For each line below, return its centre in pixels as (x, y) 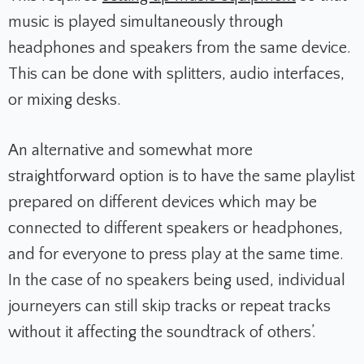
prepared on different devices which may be (162, 203)
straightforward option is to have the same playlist (182, 177)
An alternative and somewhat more (130, 151)
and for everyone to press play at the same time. (176, 255)
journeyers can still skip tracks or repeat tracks (169, 307)
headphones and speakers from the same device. (180, 48)
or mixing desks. (67, 100)
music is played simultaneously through (146, 22)
